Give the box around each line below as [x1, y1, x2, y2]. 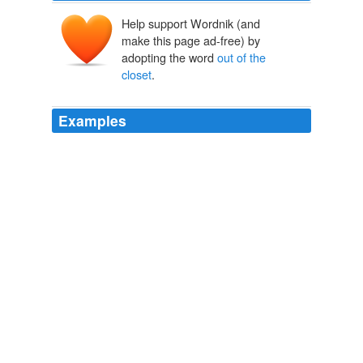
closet [122, 66, 152, 83]
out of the [217, 49, 266, 66]
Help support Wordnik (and [122, 15, 260, 32]
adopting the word [122, 49, 217, 66]
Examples [58, 110, 126, 131]
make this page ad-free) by [122, 32, 260, 49]
